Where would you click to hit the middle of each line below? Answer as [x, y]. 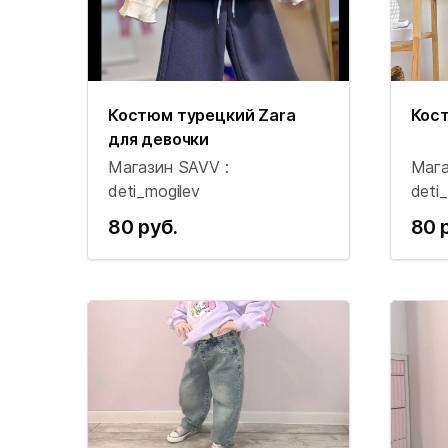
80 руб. [143, 227]
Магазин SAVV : [168, 167]
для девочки [159, 139]
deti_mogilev [154, 191]
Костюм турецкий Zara [202, 115]
